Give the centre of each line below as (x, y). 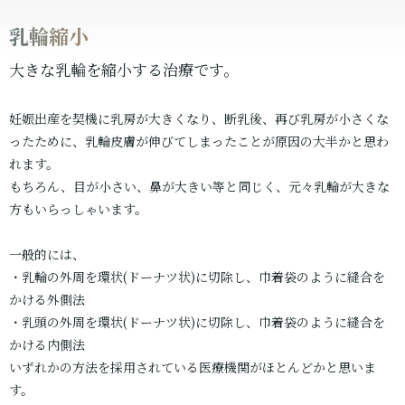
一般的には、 (47, 254)
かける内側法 (47, 345)
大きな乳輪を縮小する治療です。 (124, 70)
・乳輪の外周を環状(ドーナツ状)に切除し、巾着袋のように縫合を (197, 277)
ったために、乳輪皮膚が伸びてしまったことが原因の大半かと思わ (199, 141)
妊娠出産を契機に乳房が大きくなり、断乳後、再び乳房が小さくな (199, 119)
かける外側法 (47, 300)
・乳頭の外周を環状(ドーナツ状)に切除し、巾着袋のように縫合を (197, 322)
